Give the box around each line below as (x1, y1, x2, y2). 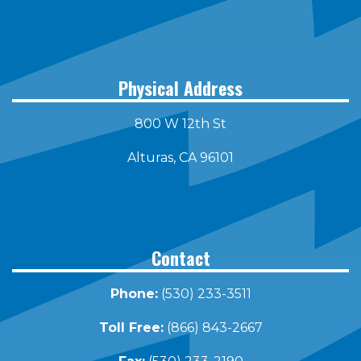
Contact (151, 244, 210, 271)
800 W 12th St (135, 115, 226, 131)
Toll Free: (98, 319, 164, 335)
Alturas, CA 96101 (127, 149, 234, 165)
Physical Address (118, 74, 243, 101)
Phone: (110, 285, 158, 301)
